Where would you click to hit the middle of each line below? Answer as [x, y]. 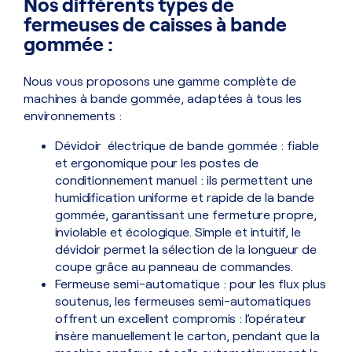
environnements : [73, 115]
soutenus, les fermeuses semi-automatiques [183, 301]
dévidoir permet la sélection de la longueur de [186, 249]
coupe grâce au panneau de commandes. [174, 266]
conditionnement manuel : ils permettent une [184, 180]
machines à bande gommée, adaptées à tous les [163, 98]
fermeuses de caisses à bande [155, 24]
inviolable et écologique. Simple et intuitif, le [178, 232]
